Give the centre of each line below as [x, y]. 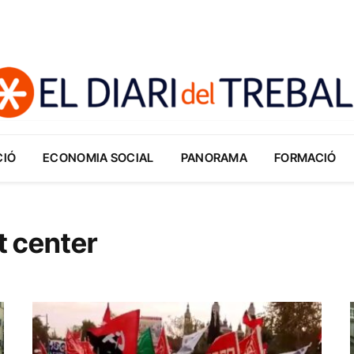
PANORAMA [214, 158]
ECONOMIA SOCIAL [98, 158]
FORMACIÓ [305, 158]
